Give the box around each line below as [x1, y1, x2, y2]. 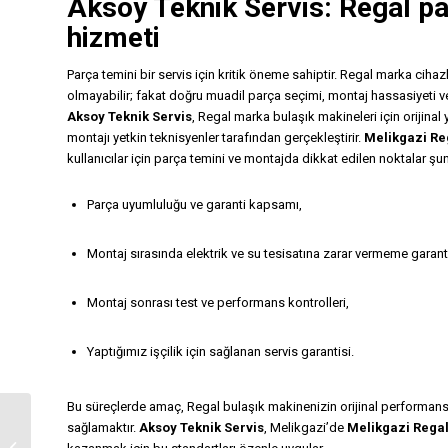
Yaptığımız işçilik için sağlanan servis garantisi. [87, 344, 354, 360]
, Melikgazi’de [264, 420, 347, 436]
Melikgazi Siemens [35, 419, 144, 434]
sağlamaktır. [67, 420, 139, 436]
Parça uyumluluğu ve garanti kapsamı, [87, 196, 302, 212]
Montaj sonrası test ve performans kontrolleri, [87, 295, 349, 310]
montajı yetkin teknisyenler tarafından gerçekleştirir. [67, 129, 364, 145]
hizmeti [67, 20, 160, 54]
